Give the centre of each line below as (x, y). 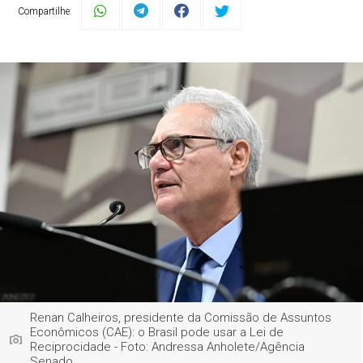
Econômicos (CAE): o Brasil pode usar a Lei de (157, 332)
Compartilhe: (45, 11)
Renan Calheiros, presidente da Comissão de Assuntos (181, 318)
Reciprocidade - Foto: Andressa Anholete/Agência (168, 347)
